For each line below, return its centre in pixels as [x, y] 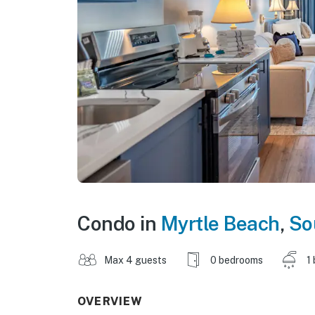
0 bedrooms [237, 260]
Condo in [119, 223]
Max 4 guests [135, 260]
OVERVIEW [110, 301]
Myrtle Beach [220, 223]
